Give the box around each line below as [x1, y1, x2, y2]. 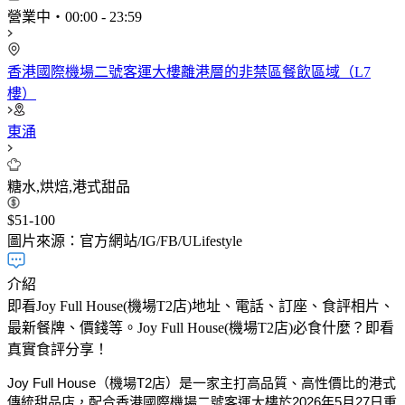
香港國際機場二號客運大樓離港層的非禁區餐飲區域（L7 [7, 63, 371, 80]
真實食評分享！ [7, 341, 108, 357]
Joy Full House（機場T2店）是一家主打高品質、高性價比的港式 [7, 374, 396, 391]
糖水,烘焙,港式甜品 [7, 178, 130, 194]
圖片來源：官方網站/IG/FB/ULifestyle [7, 232, 242, 249]
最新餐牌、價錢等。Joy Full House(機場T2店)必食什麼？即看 [7, 319, 394, 335]
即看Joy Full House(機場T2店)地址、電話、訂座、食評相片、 [7, 297, 394, 314]
